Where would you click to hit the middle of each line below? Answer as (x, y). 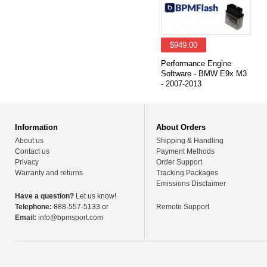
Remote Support (183, 207)
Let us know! (95, 196)
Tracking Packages (187, 173)
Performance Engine (196, 63)
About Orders (181, 127)
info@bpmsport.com (71, 218)
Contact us (32, 151)
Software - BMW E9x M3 (204, 74)
